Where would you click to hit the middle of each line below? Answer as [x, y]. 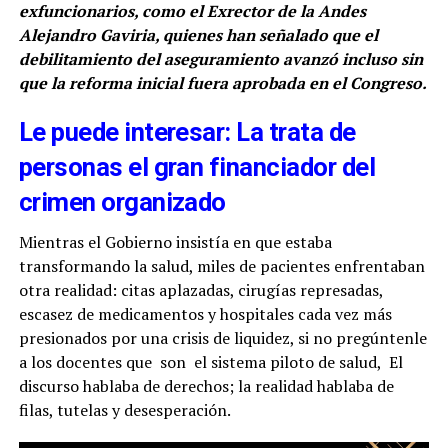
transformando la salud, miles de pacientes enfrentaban [221, 265]
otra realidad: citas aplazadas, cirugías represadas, [200, 289]
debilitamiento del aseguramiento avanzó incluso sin [220, 58]
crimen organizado [122, 201]
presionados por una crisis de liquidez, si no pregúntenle [222, 337]
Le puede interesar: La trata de [187, 131]
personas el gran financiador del [197, 166]
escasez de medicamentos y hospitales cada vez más [205, 313]
